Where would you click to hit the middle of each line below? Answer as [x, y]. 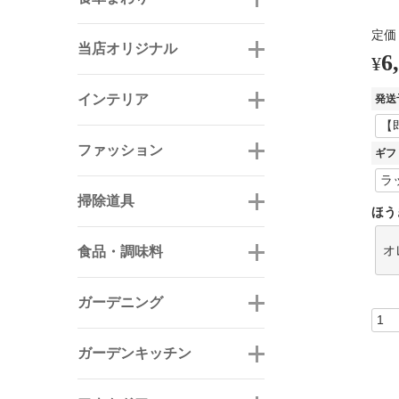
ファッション [120, 150]
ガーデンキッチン [134, 353]
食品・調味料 [120, 251]
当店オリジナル [127, 48]
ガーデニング [120, 302]
